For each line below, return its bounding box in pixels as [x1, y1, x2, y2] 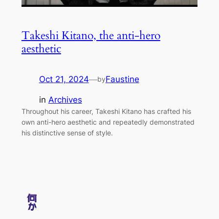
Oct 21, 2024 [39, 74, 89, 84]
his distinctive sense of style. [21, 129, 113, 137]
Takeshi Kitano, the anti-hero [21, 27, 160, 43]
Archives [48, 95, 82, 105]
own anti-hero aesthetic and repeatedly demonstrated [21, 118, 195, 127]
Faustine [105, 74, 139, 84]
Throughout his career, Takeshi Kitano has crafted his [21, 107, 191, 116]
